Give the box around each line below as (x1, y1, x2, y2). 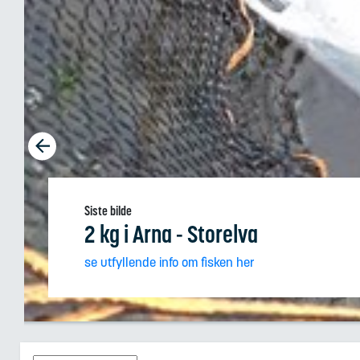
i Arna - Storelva (120, 218, 258, 249)
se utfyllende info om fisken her (84, 253, 255, 270)
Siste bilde (84, 202, 132, 219)
